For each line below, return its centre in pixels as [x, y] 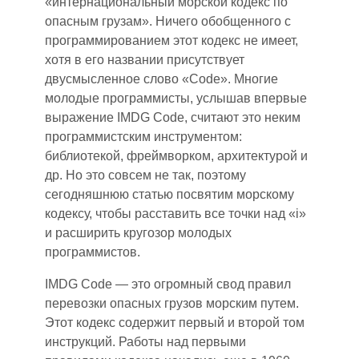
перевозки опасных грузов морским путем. [172, 303]
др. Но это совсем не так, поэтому [145, 175]
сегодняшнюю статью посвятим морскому [169, 194]
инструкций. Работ [99, 342]
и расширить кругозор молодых [138, 233]
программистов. [93, 252]
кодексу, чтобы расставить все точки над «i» [175, 214]
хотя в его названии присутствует [145, 60]
